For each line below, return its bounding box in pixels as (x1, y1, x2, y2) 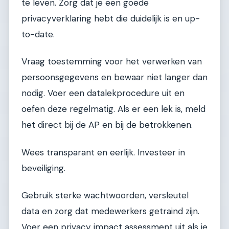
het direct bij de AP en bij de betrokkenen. (21, 119, 193, 131)
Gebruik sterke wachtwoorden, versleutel (21, 190, 189, 201)
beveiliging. (21, 162, 65, 174)
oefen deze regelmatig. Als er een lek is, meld (21, 103, 205, 115)
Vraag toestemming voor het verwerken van (21, 56, 202, 67)
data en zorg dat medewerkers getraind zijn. (21, 205, 199, 217)
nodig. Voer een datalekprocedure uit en (21, 87, 185, 99)
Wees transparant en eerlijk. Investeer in (21, 146, 185, 158)
